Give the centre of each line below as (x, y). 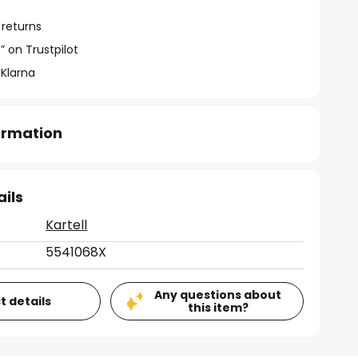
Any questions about (218, 295)
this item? (218, 308)
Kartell (67, 225)
